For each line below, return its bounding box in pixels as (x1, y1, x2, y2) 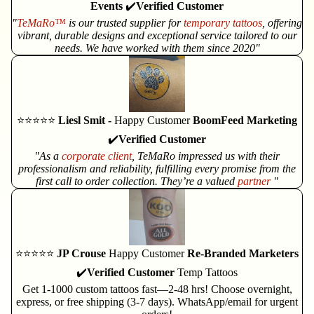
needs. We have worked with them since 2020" (54, 42, 260, 55)
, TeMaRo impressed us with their (132, 150, 280, 163)
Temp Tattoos (175, 266, 238, 279)
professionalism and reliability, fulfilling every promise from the (18, 163, 296, 175)
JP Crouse (57, 247, 109, 260)
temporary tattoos (184, 17, 262, 29)
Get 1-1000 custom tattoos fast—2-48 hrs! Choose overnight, (22, 283, 292, 296)
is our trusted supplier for (66, 17, 184, 29)
